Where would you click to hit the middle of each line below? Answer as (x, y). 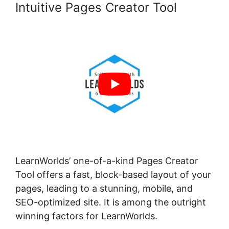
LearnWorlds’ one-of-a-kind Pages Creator (107, 161)
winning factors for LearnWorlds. (86, 216)
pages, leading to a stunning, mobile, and (104, 188)
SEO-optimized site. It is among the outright (111, 202)
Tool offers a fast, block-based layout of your (113, 174)
